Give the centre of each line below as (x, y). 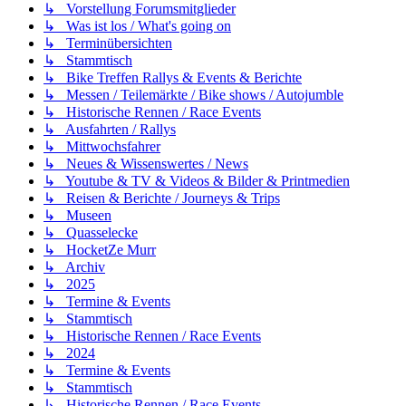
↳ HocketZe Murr (100, 249)
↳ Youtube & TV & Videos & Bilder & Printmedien (197, 180)
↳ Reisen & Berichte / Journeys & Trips (162, 198)
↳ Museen (77, 215)
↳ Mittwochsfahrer (102, 146)
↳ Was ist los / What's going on (137, 25)
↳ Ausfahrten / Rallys (110, 129)
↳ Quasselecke (91, 232)
